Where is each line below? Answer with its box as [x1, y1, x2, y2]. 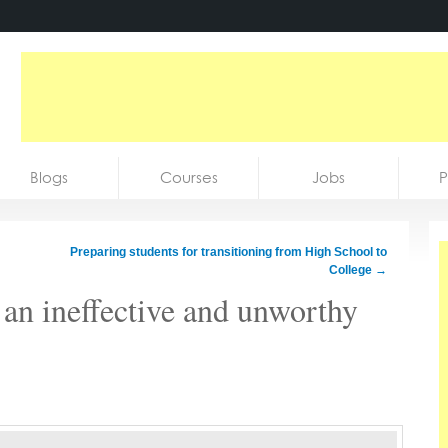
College [329, 263, 375, 277]
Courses [159, 168, 218, 187]
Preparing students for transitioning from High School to [70, 245, 387, 259]
